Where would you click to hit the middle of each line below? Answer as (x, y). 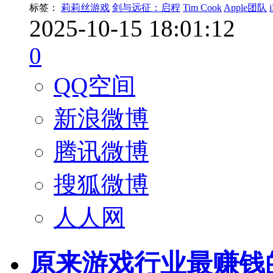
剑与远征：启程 (146, 7)
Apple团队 (245, 7)
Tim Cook (202, 7)
